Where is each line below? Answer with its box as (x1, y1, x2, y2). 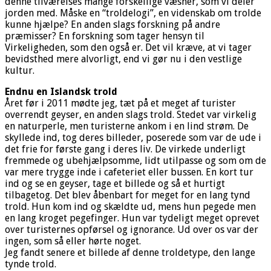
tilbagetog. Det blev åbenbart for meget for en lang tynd (5, 189, 250, 201)
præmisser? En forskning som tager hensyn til (5, 30, 204, 42)
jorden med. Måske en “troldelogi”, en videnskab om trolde (5, 7, 261, 19)
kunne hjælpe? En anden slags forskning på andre (5, 18, 220, 30)
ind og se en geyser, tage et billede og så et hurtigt (5, 177, 225, 189)
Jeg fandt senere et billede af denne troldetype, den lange (5, 246, 255, 258)
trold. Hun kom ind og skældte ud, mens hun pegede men (5, 200, 256, 212)
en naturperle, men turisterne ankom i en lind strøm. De (5, 120, 249, 132)
